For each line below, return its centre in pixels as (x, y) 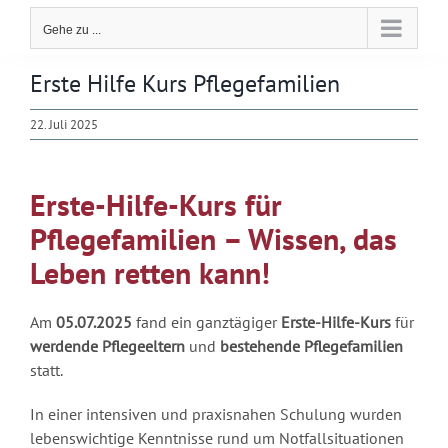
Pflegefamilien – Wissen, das (213, 238)
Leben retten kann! (149, 272)
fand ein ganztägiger (206, 321)
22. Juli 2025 (64, 125)
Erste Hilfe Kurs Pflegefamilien (185, 83)
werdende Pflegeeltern (107, 345)
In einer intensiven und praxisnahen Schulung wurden (215, 413)
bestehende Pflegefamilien (311, 345)
